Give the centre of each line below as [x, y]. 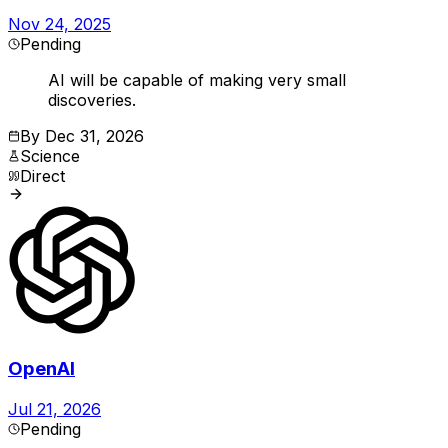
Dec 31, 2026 [94, 136]
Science [50, 156]
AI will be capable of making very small [197, 80]
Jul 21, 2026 [54, 408]
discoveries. [92, 100]
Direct [42, 176]
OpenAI [41, 369]
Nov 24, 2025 [59, 24]
